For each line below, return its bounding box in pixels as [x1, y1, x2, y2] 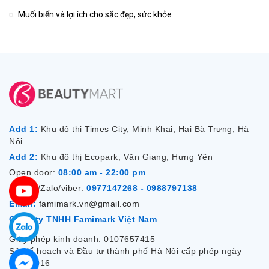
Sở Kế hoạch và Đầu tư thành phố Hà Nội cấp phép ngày [9, 246, 241, 256]
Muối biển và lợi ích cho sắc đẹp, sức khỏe [18, 10, 172, 20]
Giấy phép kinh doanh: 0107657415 [9, 234, 155, 244]
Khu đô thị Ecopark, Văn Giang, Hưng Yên [38, 152, 213, 162]
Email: [9, 199, 36, 209]
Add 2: [9, 152, 38, 162]
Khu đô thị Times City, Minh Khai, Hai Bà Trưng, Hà [38, 124, 249, 134]
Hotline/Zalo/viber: [9, 183, 84, 193]
